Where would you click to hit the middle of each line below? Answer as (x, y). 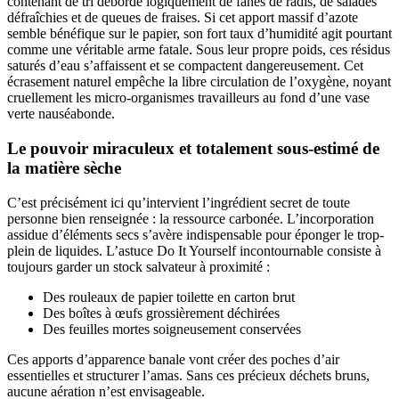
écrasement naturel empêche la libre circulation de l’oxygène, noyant (199, 82)
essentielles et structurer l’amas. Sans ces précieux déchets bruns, (188, 375)
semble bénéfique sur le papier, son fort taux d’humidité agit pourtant (199, 34)
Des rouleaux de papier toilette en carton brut (169, 297)
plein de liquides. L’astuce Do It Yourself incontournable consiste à (194, 250)
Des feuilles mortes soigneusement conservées (172, 329)
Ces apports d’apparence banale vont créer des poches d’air (173, 359)
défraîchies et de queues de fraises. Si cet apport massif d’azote (183, 18)
